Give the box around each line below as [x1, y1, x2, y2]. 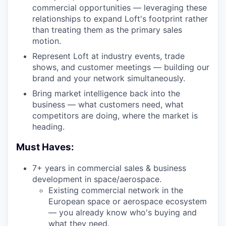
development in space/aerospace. [32, 174, 161, 184]
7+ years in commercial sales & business [32, 162, 186, 173]
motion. [32, 36, 61, 46]
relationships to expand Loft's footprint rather [32, 14, 208, 24]
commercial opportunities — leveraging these [32, 3, 207, 13]
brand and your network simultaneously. [32, 73, 185, 84]
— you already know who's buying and [48, 207, 197, 217]
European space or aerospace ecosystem [48, 196, 207, 206]
